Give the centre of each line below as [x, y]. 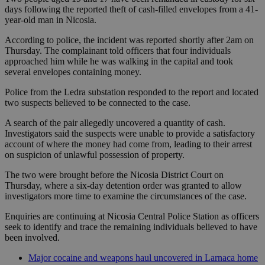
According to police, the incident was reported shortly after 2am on [129, 40]
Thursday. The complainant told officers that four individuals [118, 51]
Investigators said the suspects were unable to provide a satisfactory [130, 134]
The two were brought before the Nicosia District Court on [114, 175]
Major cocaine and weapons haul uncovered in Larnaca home [143, 258]
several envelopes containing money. [73, 72]
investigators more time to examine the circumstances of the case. [126, 196]
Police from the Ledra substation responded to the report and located [132, 92]
